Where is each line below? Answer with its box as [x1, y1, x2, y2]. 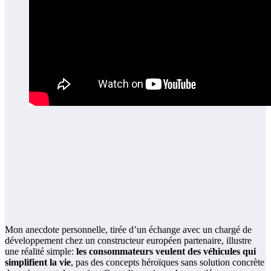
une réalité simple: [5, 246, 76, 257]
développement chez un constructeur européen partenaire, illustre [5, 235, 252, 246]
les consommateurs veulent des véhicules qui [76, 246, 256, 257]
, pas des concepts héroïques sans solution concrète [71, 257, 264, 268]
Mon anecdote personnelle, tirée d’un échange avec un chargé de [5, 224, 252, 235]
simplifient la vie [5, 257, 71, 268]
